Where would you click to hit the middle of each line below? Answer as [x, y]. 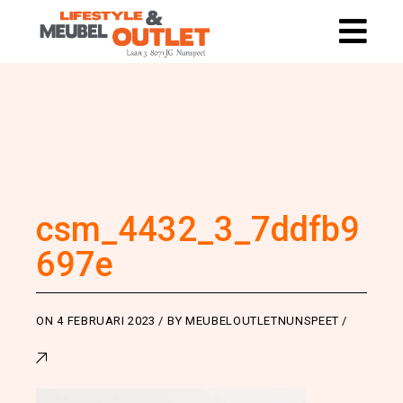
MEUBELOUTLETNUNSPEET [262, 321]
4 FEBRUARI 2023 [107, 321]
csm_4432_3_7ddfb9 [198, 229]
